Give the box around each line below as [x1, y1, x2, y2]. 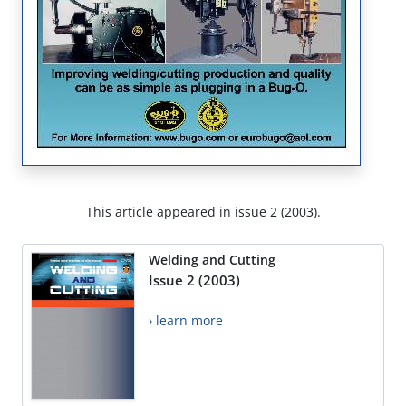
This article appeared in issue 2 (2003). [85, 203, 321, 221]
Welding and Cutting [149, 251, 275, 269]
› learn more [149, 312, 223, 330]
